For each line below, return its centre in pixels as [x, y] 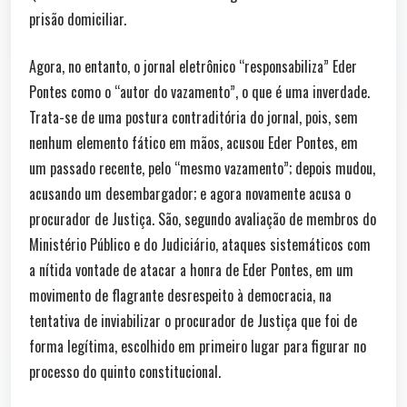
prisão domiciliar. [78, 19]
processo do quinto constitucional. [125, 371]
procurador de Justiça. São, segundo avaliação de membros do [203, 218]
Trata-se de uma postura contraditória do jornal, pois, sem [194, 117]
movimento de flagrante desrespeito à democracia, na [180, 295]
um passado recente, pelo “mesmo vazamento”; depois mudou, [202, 168]
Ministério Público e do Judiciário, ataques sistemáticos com [200, 244]
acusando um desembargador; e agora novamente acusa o [190, 193]
